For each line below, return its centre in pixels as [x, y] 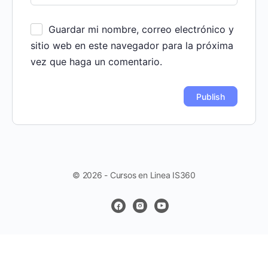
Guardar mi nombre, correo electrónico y [141, 30]
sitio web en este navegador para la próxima [132, 46]
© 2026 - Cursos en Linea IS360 [134, 175]
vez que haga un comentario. [96, 62]
